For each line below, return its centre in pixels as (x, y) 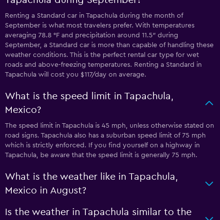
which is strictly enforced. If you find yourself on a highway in (102, 145)
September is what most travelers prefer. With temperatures (100, 25)
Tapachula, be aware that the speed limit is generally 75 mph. (101, 155)
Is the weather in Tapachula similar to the (98, 212)
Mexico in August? (46, 190)
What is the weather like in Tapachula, (91, 177)
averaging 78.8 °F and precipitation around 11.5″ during (92, 35)
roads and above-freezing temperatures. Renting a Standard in (103, 65)
